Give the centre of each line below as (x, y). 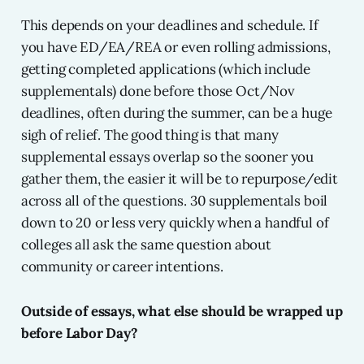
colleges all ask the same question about (146, 245)
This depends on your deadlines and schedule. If (169, 26)
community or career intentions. (122, 267)
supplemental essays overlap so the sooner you (167, 157)
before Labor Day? (79, 334)
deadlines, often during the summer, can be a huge (176, 113)
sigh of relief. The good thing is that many (149, 135)
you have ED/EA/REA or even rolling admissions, (175, 48)
